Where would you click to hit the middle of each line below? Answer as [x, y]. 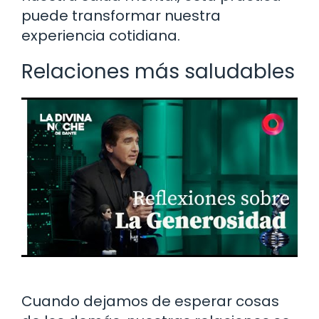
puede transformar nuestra [121, 15]
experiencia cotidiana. [101, 35]
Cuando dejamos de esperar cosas [150, 301]
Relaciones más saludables [158, 71]
